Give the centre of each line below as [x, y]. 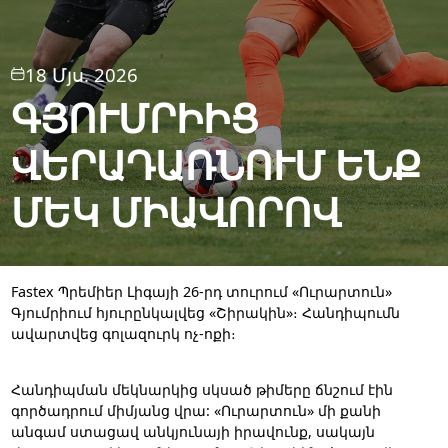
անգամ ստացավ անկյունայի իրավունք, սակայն [192, 432]
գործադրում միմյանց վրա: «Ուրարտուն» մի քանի [195, 411]
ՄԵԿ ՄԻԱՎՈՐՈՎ [175, 211]
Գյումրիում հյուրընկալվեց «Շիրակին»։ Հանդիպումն [205, 312]
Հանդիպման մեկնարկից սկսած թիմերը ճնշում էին [201, 390]
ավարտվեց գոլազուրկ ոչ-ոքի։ [123, 333]
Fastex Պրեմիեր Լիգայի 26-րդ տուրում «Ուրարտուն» [201, 291]
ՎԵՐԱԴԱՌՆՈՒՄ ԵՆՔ [216, 164]
